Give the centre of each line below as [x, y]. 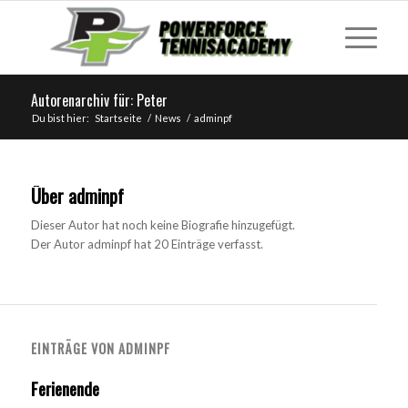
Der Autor [59, 245]
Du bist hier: [60, 118]
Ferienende [65, 388]
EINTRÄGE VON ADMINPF [100, 349]
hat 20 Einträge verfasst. [197, 245]
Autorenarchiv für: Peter [99, 100]
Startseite [118, 118]
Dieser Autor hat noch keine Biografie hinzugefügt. [163, 225]
